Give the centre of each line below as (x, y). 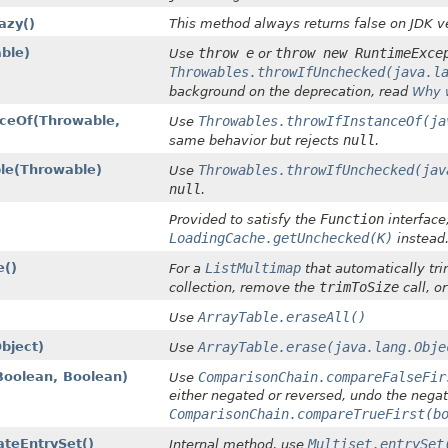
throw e (226, 52)
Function (352, 218)
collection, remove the (244, 287)
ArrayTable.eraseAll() (282, 316)
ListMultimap (253, 267)
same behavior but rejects (256, 140)
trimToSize (359, 286)
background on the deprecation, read (290, 91)
